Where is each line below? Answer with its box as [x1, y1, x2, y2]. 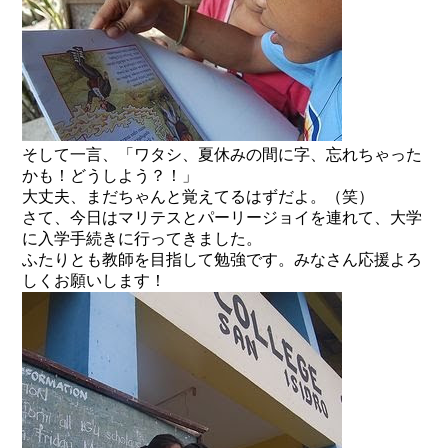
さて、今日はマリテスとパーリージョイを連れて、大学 [22, 209, 423, 227]
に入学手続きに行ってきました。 [22, 230, 263, 248]
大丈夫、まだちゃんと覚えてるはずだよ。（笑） [22, 188, 375, 206]
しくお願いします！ [22, 272, 167, 290]
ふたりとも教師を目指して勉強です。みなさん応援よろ [22, 251, 423, 269]
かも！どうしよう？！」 [22, 167, 199, 185]
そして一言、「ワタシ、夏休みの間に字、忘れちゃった [22, 146, 423, 164]
